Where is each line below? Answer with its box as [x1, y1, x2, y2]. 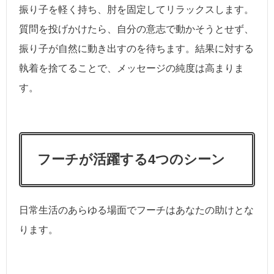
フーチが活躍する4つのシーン [37, 151, 225, 167]
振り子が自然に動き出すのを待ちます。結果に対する [19, 43, 254, 54]
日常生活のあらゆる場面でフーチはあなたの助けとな [19, 204, 254, 215]
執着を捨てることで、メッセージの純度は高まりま [19, 62, 244, 73]
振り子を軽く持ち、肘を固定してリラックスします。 [19, 4, 254, 15]
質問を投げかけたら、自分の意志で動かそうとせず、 [19, 23, 254, 34]
